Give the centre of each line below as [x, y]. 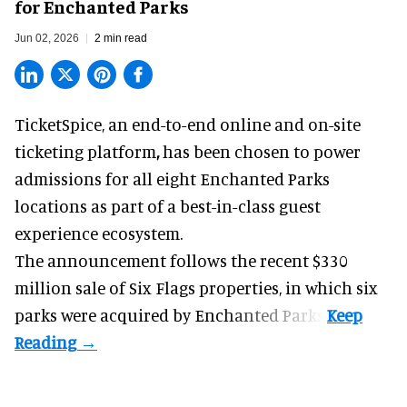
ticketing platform [85, 152]
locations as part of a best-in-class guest [168, 206]
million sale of [72, 288]
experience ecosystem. [99, 233]
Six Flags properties [204, 288]
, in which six [328, 288]
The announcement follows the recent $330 [181, 261]
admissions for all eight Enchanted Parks [172, 179]
